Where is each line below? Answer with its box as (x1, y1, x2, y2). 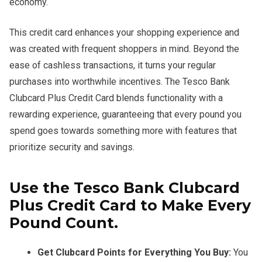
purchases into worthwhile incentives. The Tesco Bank (9, 76, 230, 87)
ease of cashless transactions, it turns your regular (9, 60, 216, 71)
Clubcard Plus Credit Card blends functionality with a (9, 92, 223, 104)
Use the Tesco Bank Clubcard (9, 179, 240, 196)
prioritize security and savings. (9, 142, 135, 153)
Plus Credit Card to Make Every (9, 196, 251, 214)
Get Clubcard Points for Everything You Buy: (37, 247, 231, 258)
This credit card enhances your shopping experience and (9, 27, 239, 38)
